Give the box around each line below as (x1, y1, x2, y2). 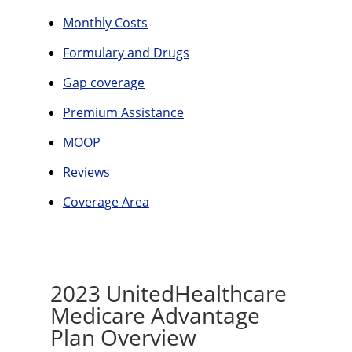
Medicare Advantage (50, 300, 260, 330)
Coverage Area (63, 193, 149, 211)
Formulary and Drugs (63, 44, 189, 61)
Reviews (63, 163, 110, 181)
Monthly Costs (63, 14, 148, 31)
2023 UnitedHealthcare (50, 278, 287, 308)
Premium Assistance (63, 104, 184, 121)
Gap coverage (63, 74, 145, 91)
